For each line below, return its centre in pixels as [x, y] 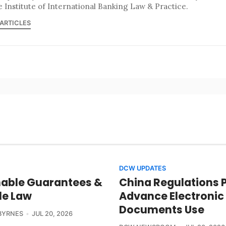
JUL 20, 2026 [52, 213]
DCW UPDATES [143, 168]
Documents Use [162, 209]
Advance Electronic [172, 196]
